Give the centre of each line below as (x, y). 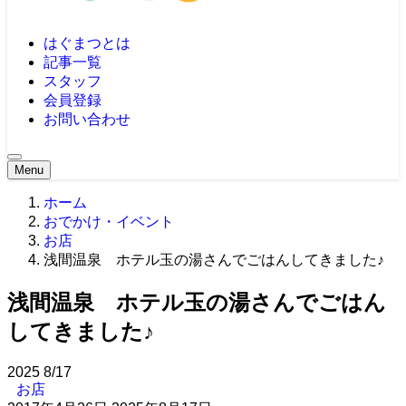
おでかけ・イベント (109, 222)
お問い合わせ (87, 120)
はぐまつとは (87, 43)
